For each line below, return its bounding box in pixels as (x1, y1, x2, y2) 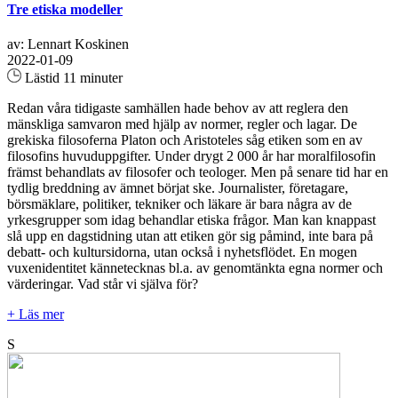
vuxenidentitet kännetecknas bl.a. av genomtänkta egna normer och (7, 259, 383, 275)
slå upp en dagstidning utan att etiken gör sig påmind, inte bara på (7, 227, 373, 243)
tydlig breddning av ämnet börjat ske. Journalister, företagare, (7, 179, 348, 195)
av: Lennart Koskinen (7, 36, 129, 52)
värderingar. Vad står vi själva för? (7, 275, 198, 291)
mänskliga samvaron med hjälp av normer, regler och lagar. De (7, 115, 357, 131)
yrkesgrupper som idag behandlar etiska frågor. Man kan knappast (7, 211, 376, 227)
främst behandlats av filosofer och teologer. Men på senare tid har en (7, 163, 388, 179)
